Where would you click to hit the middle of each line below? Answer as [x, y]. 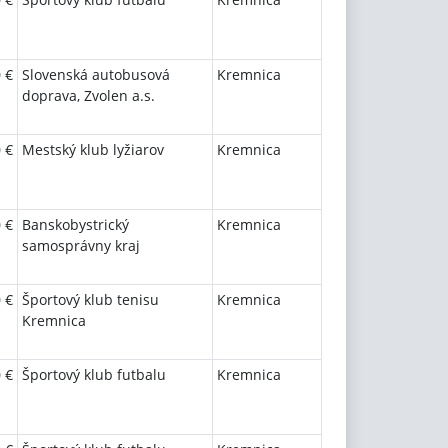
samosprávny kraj [81, 245]
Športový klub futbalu [94, 374]
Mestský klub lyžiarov [93, 149]
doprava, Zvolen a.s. [88, 95]
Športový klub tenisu [90, 299]
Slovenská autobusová [96, 74]
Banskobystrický [75, 224]
